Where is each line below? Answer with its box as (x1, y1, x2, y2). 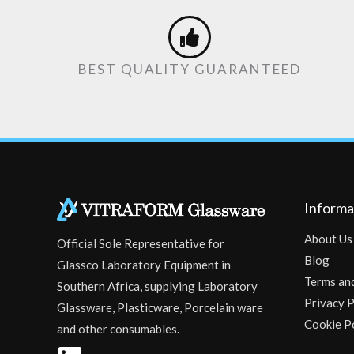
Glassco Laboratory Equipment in (57, 258, 231, 273)
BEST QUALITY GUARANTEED (77, 60, 301, 77)
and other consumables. (57, 322, 179, 337)
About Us (303, 232, 352, 247)
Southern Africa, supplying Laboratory (57, 279, 258, 294)
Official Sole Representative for (57, 236, 224, 251)
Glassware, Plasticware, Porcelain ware (57, 300, 263, 315)
